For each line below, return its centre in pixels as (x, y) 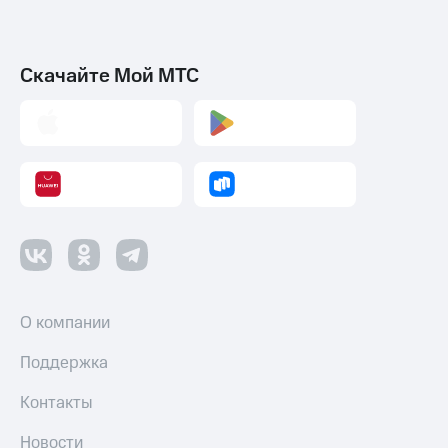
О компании (65, 323)
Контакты (56, 403)
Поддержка (64, 363)
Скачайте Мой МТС (109, 76)
